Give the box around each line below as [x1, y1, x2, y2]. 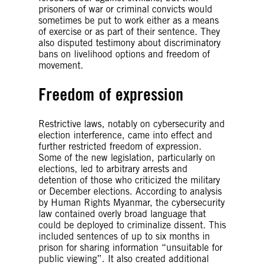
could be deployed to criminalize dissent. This [38, 219, 226, 231]
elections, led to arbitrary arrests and [38, 163, 188, 174]
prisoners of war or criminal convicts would [38, 3, 212, 15]
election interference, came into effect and [38, 129, 212, 141]
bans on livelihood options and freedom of [38, 48, 210, 60]
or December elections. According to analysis [38, 185, 222, 197]
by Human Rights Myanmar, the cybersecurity [38, 196, 225, 208]
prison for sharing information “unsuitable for [38, 241, 222, 253]
